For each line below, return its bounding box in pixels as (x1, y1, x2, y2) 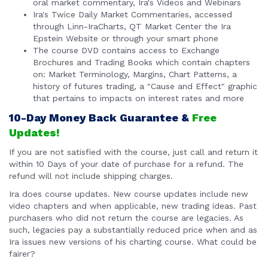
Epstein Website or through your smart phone (33, 33, 218, 44)
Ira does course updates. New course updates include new (9, 189, 248, 199)
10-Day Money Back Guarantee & (9, 111, 189, 124)
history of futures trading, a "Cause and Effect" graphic (33, 81, 257, 92)
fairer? (9, 249, 35, 259)
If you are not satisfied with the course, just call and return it (9, 147, 258, 157)
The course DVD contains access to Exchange (33, 45, 220, 56)
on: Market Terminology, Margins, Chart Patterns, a (33, 69, 237, 80)
